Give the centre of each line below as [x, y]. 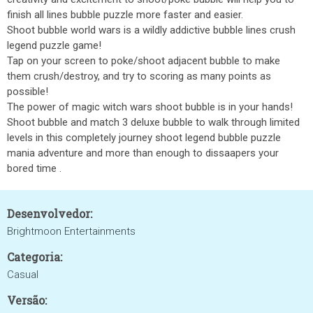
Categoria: [35, 257]
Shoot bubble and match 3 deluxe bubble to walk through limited [153, 122]
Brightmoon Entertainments [71, 231]
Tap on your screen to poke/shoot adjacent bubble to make [144, 61]
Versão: [27, 300]
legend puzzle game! [54, 45]
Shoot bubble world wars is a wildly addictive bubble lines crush [151, 30]
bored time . [34, 168]
